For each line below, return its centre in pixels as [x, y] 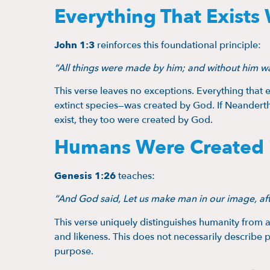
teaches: [135, 176]
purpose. [74, 251]
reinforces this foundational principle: [178, 45]
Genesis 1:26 [85, 176]
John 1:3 [74, 45]
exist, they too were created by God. [133, 120]
